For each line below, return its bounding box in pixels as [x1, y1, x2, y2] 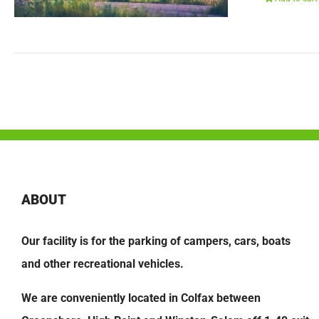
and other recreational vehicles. [21, 257, 187, 271]
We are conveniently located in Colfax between [21, 291, 261, 305]
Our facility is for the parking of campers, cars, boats [21, 234, 291, 249]
